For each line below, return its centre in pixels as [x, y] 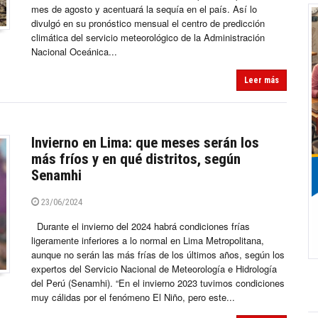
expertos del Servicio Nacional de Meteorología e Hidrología [154, 269]
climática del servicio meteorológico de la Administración [148, 38]
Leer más [262, 81]
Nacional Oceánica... [74, 52]
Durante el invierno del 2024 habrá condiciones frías [141, 226]
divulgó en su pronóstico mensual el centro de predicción [148, 23]
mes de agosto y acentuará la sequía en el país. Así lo [144, 9]
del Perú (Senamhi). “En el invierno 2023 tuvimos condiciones [158, 283]
